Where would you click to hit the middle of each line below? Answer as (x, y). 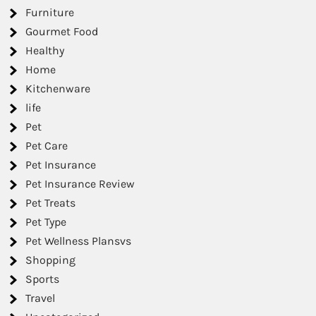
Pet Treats (51, 202)
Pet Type (46, 221)
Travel (41, 298)
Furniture (50, 12)
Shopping (51, 260)
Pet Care (47, 145)
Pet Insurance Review (80, 183)
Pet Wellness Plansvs (79, 241)
